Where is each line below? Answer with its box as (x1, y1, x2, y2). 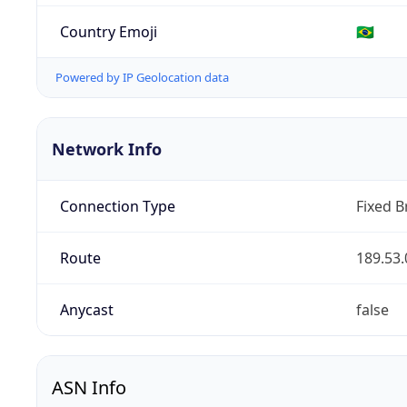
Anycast (59, 300, 114, 321)
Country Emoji (59, 21, 157, 42)
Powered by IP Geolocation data (55, 69, 229, 86)
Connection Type (59, 196, 175, 217)
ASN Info (52, 375, 126, 401)
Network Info (52, 138, 162, 161)
